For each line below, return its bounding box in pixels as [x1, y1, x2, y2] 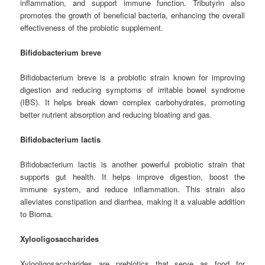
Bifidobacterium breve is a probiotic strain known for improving [20, 71, 245, 83]
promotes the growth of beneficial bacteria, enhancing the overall [20, 9, 245, 21]
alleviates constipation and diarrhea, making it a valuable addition [20, 196, 245, 208]
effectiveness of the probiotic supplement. [20, 21, 164, 33]
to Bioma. [20, 208, 54, 220]
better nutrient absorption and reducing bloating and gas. [20, 108, 213, 120]
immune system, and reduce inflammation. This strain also [20, 183, 245, 195]
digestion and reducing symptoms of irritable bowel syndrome [20, 83, 245, 95]
